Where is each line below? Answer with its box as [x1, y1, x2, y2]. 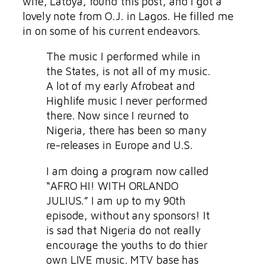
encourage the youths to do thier [46, 238, 208, 251]
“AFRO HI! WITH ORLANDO [46, 179, 179, 192]
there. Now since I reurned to [46, 109, 189, 122]
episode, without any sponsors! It [46, 208, 210, 222]
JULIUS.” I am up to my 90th [46, 193, 186, 207]
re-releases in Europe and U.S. [46, 138, 193, 152]
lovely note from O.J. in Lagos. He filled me [22, 9, 234, 22]
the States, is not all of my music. [46, 64, 211, 78]
